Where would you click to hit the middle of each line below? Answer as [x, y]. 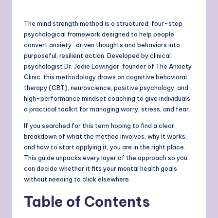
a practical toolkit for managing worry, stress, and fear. [107, 109]
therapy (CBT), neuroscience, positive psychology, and [106, 87]
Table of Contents [87, 201]
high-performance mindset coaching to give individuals [107, 98]
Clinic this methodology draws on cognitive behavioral [105, 77]
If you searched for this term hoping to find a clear [99, 125]
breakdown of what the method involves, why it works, [105, 136]
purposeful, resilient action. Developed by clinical [97, 55]
